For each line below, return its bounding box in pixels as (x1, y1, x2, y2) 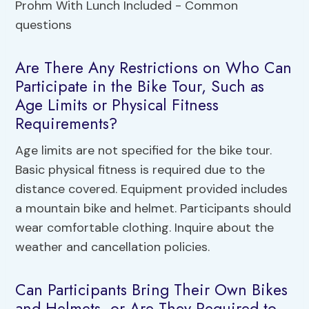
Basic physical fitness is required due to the (15, 161, 266, 179)
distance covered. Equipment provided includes (15, 181, 288, 198)
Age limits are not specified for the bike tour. (15, 142, 272, 159)
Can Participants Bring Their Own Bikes (15, 277, 288, 301)
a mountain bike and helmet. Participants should (15, 200, 292, 217)
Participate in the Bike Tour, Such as (15, 74, 265, 98)
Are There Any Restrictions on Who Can (15, 55, 292, 79)
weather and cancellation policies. (15, 239, 210, 256)
